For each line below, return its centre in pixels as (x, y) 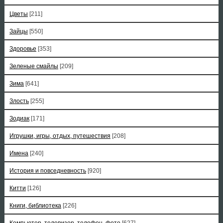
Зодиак (19, 118)
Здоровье (23, 49)
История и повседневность (48, 171)
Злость (19, 101)
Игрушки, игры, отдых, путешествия (60, 136)
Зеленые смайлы (34, 66)
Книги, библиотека (35, 206)
